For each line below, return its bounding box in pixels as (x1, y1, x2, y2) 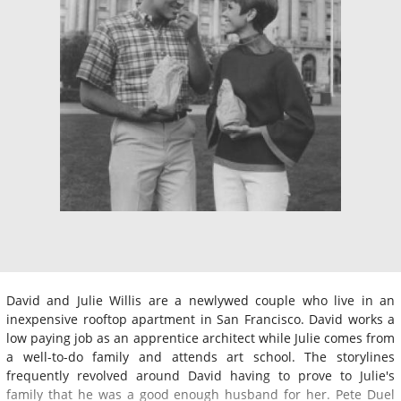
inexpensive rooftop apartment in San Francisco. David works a (6, 310, 395, 328)
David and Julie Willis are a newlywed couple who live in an (6, 291, 395, 309)
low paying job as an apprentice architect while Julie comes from (6, 328, 395, 346)
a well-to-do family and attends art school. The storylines (6, 347, 395, 365)
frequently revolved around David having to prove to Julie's (6, 366, 395, 384)
